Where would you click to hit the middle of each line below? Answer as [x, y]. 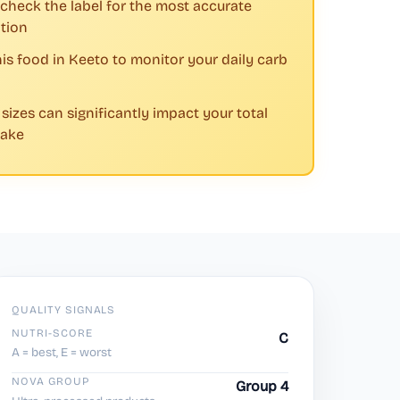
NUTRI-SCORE [52, 333]
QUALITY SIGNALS [64, 310]
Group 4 [262, 386]
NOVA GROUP [50, 382]
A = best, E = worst [62, 353]
